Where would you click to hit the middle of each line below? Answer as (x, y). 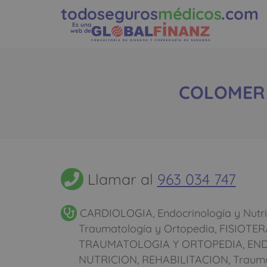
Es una (82, 25)
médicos (190, 14)
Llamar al (120, 179)
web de (81, 31)
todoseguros (109, 14)
